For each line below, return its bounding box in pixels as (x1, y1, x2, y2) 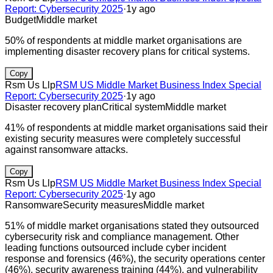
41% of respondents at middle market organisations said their (5, 122, 268, 133)
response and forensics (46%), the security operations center (5, 253, 265, 264)
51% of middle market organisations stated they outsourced (5, 220, 259, 231)
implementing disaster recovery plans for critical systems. (5, 46, 250, 57)
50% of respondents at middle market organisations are (5, 35, 242, 46)
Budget (5, 14, 36, 25)
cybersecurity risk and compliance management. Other (5, 231, 239, 242)
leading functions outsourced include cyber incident (5, 242, 226, 253)
